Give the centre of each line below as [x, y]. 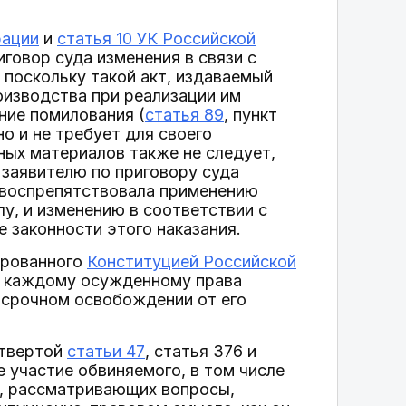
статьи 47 [106, 351]
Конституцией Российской [192, 261]
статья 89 [184, 115]
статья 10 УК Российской [156, 39]
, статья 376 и [201, 351]
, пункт [251, 115]
